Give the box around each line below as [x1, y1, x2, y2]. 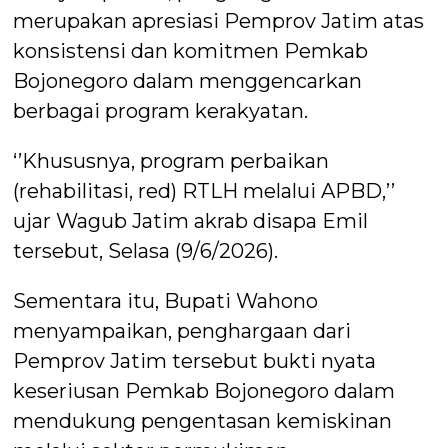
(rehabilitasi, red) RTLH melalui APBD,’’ [13, 179, 396, 204]
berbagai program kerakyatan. [13, 99, 309, 124]
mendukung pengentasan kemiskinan [13, 409, 393, 434]
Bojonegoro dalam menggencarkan [13, 69, 363, 94]
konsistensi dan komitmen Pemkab [13, 39, 369, 64]
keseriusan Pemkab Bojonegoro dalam [13, 379, 396, 404]
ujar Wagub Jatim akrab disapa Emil [13, 209, 369, 234]
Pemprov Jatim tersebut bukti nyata [13, 349, 377, 374]
